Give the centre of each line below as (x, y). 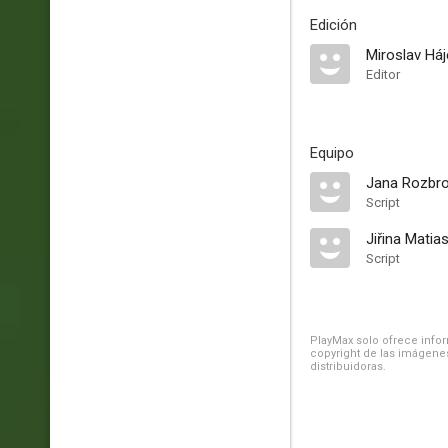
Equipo (332, 153)
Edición (333, 25)
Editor (383, 74)
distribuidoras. (348, 366)
